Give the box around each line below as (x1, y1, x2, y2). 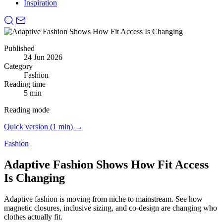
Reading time (4, 80, 46, 88)
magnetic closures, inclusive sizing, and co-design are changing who (4, 203, 217, 212)
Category (4, 62, 33, 70)
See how (175, 194, 203, 203)
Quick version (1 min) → (4, 122, 83, 131)
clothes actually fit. (4, 212, 62, 221)
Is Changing (4, 171, 65, 184)
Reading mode (4, 106, 50, 114)
